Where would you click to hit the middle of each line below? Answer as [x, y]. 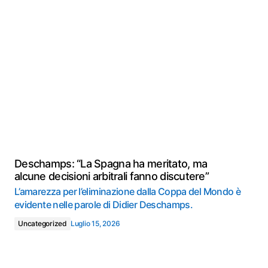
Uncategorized [42, 223]
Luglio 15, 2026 [95, 223]
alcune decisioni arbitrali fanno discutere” [112, 176]
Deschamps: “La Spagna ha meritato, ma [111, 164]
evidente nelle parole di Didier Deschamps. [104, 205]
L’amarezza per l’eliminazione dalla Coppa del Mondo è [128, 191]
